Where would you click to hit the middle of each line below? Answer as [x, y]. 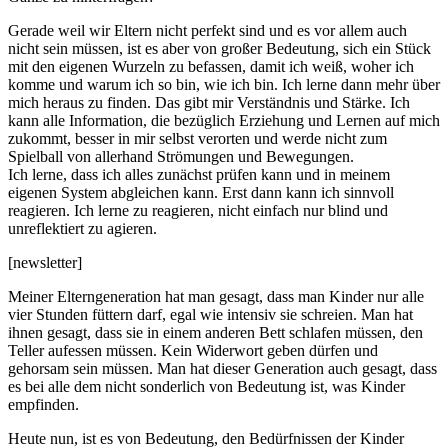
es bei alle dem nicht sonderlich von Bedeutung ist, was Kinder [206, 386]
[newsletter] [45, 262]
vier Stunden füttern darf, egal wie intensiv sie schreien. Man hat [210, 314]
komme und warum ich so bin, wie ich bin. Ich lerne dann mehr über [224, 84]
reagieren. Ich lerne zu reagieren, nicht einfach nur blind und [198, 210]
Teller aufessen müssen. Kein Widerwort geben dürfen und [193, 350]
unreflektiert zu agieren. [82, 228]
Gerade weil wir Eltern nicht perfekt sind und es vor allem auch [207, 30]
